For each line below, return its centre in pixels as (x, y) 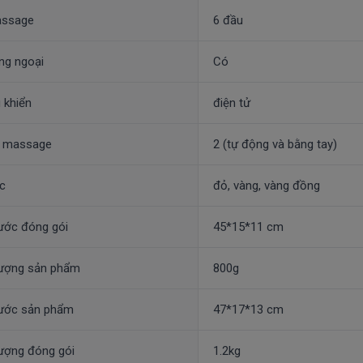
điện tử (231, 103)
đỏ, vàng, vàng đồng (266, 186)
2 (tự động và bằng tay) (275, 145)
